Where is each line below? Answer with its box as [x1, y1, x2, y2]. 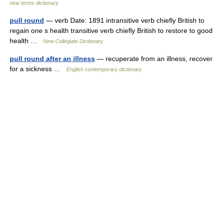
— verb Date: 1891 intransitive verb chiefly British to [44, 16, 204, 24]
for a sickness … [10, 65, 66, 73]
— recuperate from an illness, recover [95, 55, 213, 62]
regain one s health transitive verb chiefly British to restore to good [10, 27, 213, 34]
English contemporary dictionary [66, 66, 142, 72]
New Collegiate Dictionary [43, 38, 103, 44]
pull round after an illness [10, 55, 95, 62]
